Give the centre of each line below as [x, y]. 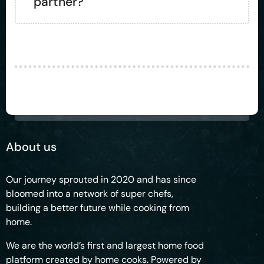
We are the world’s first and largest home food [105, 245]
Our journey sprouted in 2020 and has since [101, 179]
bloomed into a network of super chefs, [90, 194]
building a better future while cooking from [98, 208]
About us [31, 147]
